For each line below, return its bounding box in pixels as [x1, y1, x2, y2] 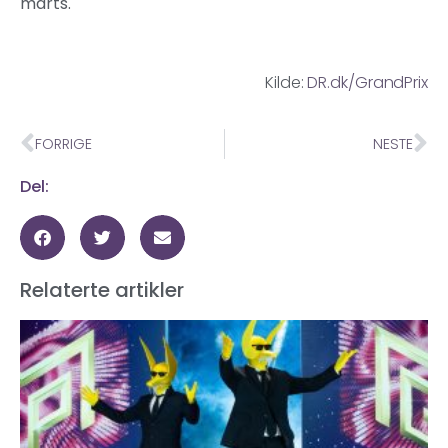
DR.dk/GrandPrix [307, 70, 428, 94]
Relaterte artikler [20, 276, 184, 305]
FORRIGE [35, 133, 92, 154]
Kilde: [265, 70, 308, 94]
